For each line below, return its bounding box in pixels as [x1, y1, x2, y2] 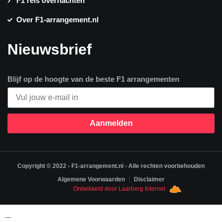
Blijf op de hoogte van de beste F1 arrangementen [7, 75, 179, 84]
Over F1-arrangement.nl [16, 15, 99, 24]
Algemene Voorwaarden [57, 175, 125, 183]
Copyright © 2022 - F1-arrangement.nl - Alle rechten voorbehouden [17, 162, 205, 169]
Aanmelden [89, 118, 133, 127]
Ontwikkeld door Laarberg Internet [73, 185, 165, 193]
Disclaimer [134, 175, 165, 183]
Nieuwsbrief [7, 41, 92, 58]
